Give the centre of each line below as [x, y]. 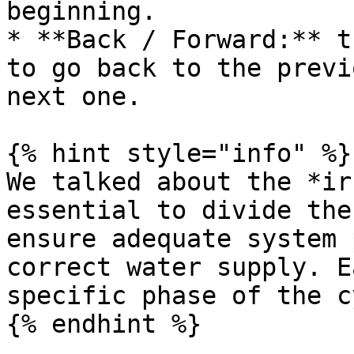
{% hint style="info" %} [179, 153]
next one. [74, 96]
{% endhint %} [104, 324]
